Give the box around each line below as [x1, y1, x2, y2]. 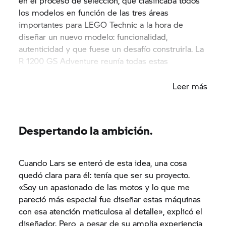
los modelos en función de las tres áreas [19, 6, 169, 18]
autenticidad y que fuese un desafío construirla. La [19, 42, 204, 54]
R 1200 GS [19, 54, 58, 67]
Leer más [172, 80, 207, 92]
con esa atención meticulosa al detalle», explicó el [19, 205, 203, 217]
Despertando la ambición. [19, 122, 153, 138]
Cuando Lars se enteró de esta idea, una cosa [19, 156, 187, 168]
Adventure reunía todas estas [58, 54, 168, 67]
